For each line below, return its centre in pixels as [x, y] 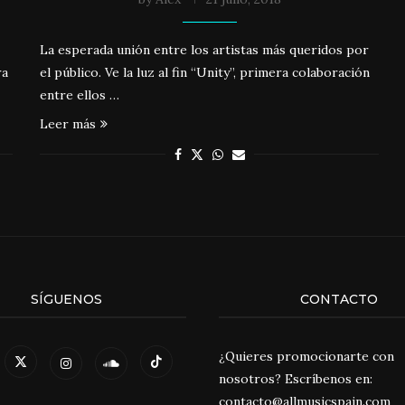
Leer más [68, 123]
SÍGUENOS [66, 299]
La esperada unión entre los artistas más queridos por [205, 49]
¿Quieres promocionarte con [306, 356]
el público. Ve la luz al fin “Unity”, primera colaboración [205, 72]
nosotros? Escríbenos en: [295, 378]
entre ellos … [80, 94]
